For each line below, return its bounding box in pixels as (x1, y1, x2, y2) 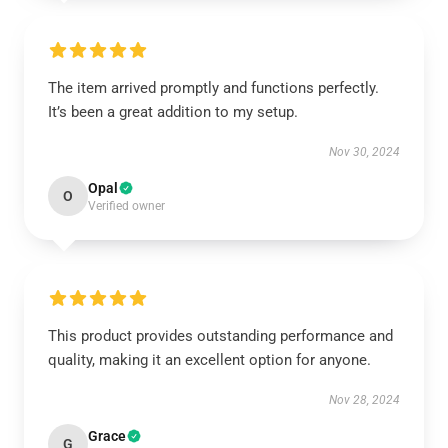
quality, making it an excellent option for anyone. (48, 351, 371, 369)
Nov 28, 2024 (329, 393, 400, 407)
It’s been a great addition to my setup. (48, 103, 298, 121)
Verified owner (88, 199, 165, 213)
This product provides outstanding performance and (48, 327, 393, 345)
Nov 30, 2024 (329, 145, 400, 159)
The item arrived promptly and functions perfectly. (48, 79, 379, 97)
